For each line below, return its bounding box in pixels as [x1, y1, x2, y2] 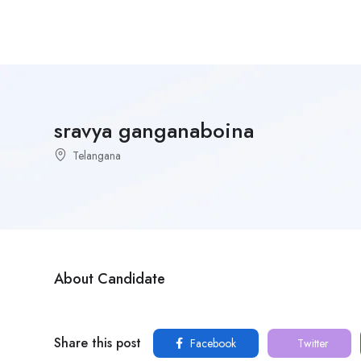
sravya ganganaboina [54, 115, 254, 146]
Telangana [73, 147, 121, 164]
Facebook [187, 335, 236, 351]
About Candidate [54, 268, 165, 289]
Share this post [54, 334, 141, 352]
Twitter [294, 335, 329, 351]
